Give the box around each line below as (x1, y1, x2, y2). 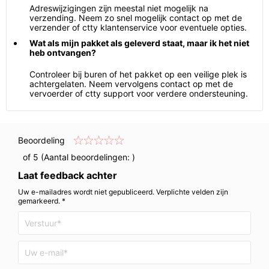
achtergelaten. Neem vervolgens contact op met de (29, 79, 233, 89)
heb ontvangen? (29, 47, 96, 58)
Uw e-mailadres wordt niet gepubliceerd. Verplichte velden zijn (18, 187, 228, 196)
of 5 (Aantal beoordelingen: (18, 152, 132, 162)
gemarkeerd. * (18, 196, 65, 205)
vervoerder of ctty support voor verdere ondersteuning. (29, 88, 248, 98)
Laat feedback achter (18, 169, 117, 181)
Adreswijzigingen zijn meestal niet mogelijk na (29, 3, 208, 13)
